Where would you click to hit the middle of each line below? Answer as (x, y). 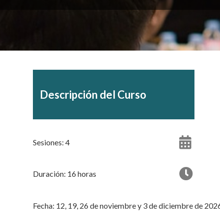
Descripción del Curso (93, 94)
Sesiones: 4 (52, 142)
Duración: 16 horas (65, 174)
